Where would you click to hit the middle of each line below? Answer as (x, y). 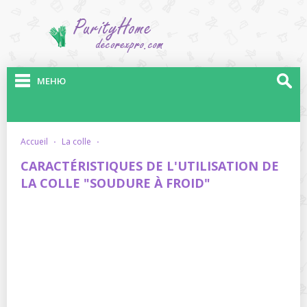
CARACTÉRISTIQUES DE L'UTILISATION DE (150, 166)
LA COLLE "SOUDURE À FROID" (115, 183)
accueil (37, 142)
